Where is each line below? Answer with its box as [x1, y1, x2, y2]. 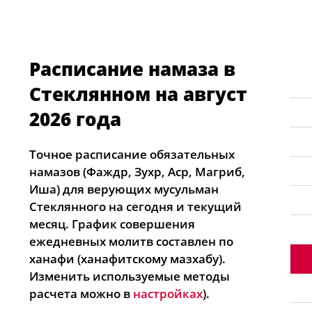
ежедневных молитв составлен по [29, 233, 233, 249]
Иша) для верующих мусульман [29, 181, 219, 197]
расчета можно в [29, 286, 133, 302]
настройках [133, 286, 203, 302]
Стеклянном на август [29, 81, 247, 107]
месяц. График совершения [29, 216, 195, 232]
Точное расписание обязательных [29, 146, 235, 162]
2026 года [29, 107, 121, 132]
